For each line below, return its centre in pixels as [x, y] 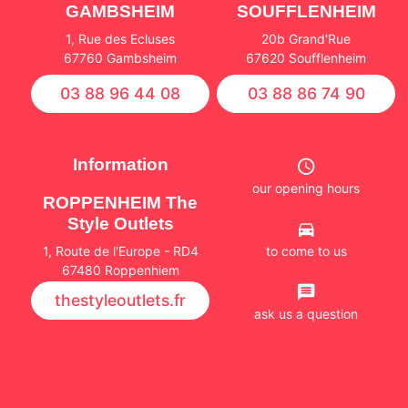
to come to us [306, 250]
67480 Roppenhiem [120, 270]
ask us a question [306, 313]
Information [120, 164]
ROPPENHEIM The [120, 203]
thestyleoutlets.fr [120, 301]
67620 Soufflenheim [306, 57]
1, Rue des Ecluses [120, 38]
